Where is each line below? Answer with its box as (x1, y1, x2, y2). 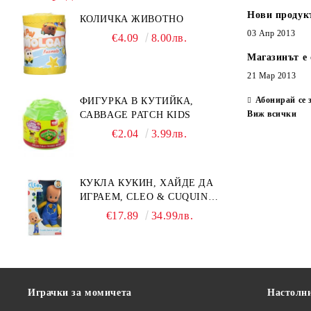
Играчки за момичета (28, 287, 132, 298)
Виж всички (247, 109, 297, 119)
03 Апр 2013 (247, 28, 296, 38)
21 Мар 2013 (247, 71, 296, 81)
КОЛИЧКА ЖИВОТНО (79, 14, 184, 24)
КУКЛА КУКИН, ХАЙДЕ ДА (79, 178, 214, 188)
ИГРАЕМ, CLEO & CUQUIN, (79, 192, 212, 202)
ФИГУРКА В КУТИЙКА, (79, 96, 194, 106)
